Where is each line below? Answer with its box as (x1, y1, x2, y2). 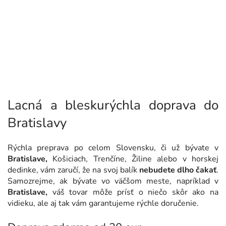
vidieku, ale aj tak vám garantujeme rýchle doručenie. (8, 198, 199, 209)
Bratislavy (8, 114, 67, 132)
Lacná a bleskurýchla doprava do (8, 96, 218, 114)
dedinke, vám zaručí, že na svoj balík (8, 164, 139, 176)
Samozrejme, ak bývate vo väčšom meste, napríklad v (8, 176, 218, 187)
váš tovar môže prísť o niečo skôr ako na (47, 187, 218, 198)
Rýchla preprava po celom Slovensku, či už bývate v (8, 142, 218, 154)
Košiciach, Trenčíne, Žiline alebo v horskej (47, 153, 218, 165)
